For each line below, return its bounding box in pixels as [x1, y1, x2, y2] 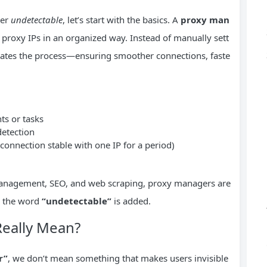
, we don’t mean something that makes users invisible [8, 252, 228, 265]
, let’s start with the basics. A [63, 14, 181, 26]
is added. [111, 195, 151, 207]
